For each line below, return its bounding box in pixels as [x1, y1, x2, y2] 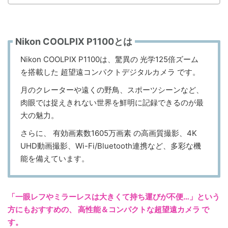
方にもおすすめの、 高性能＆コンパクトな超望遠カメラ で [8, 205, 209, 214]
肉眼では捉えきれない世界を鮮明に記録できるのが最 [20, 98, 204, 107]
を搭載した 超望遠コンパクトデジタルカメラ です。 [20, 67, 200, 77]
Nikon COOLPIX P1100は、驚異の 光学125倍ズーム [20, 54, 198, 64]
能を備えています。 [20, 154, 89, 163]
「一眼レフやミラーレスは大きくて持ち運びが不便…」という [8, 192, 220, 202]
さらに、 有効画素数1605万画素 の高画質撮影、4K [20, 128, 197, 138]
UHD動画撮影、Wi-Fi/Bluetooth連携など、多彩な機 [20, 141, 201, 151]
